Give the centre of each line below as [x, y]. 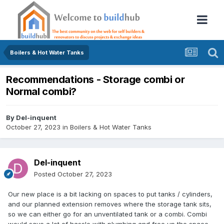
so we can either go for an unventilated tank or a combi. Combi [107, 214]
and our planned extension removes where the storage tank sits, [110, 204]
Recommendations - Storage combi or [95, 80]
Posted [46, 174]
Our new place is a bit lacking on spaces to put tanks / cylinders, [110, 194]
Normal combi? [41, 92]
